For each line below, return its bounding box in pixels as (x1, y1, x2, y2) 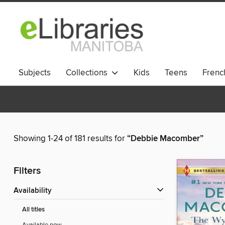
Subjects (19, 67, 51, 78)
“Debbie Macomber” (127, 133, 203, 145)
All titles (22, 205, 45, 214)
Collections (66, 67, 111, 78)
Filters (14, 165, 41, 178)
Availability (19, 186, 52, 196)
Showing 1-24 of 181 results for (14, 133, 127, 145)
